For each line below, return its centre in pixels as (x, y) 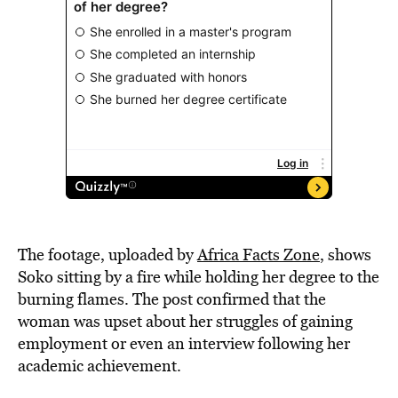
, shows (346, 255)
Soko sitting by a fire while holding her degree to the (199, 277)
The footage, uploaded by (107, 255)
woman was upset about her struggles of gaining (185, 321)
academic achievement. (99, 366)
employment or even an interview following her (184, 343)
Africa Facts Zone (259, 255)
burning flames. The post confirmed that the (172, 299)
